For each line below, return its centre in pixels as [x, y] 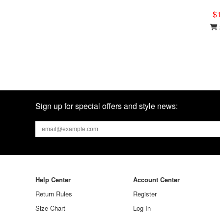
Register [145, 194]
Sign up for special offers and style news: [107, 106]
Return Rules [54, 194]
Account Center [157, 179]
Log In [142, 208]
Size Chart [50, 208]
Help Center [53, 179]
